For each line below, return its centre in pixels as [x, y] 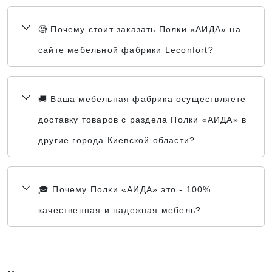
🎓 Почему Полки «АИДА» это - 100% [125, 189]
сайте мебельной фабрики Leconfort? [126, 50]
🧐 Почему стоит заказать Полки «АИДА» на [140, 29]
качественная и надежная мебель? [120, 210]
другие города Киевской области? [117, 140]
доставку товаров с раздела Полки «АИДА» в [143, 120]
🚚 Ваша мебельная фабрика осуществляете [142, 99]
